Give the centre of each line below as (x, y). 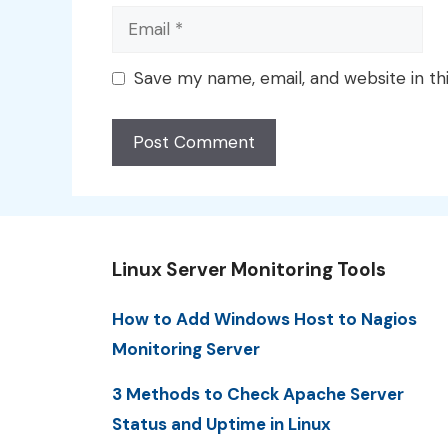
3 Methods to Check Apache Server (258, 393)
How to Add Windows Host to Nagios (264, 318)
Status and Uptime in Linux (221, 423)
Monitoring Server (186, 348)
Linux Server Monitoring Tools (249, 269)
